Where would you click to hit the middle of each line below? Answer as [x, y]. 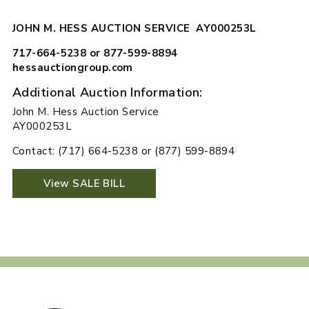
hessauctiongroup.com [72, 67]
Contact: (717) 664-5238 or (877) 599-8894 [123, 151]
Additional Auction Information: [107, 92]
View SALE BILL [84, 184]
